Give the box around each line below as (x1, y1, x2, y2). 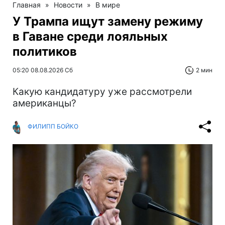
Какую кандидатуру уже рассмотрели (13, 85, 192, 97)
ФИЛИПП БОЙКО (28, 123, 78, 131)
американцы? (13, 97, 76, 109)
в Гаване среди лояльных (13, 29, 168, 44)
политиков (13, 44, 77, 59)
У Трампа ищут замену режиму (13, 14, 203, 29)
